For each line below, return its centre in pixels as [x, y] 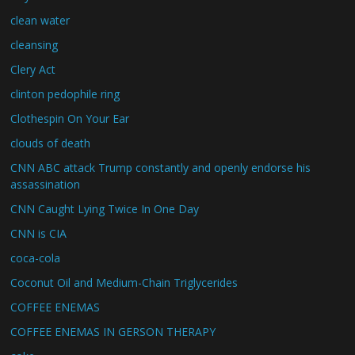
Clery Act [33, 69]
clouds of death [51, 143]
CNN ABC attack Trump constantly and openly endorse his [161, 168]
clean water [40, 20]
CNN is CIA [39, 233]
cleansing [34, 45]
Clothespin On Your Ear [70, 118]
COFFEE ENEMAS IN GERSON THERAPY [113, 332]
